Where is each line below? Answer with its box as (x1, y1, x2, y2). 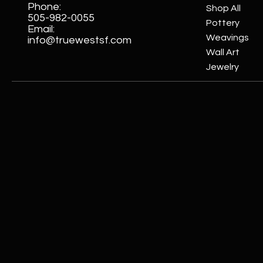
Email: (28, 23, 55, 35)
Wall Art (206, 47, 240, 57)
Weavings (206, 32, 249, 42)
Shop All (206, 3, 241, 13)
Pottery (206, 18, 240, 28)
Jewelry (206, 62, 240, 72)
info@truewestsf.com (28, 34, 132, 46)
